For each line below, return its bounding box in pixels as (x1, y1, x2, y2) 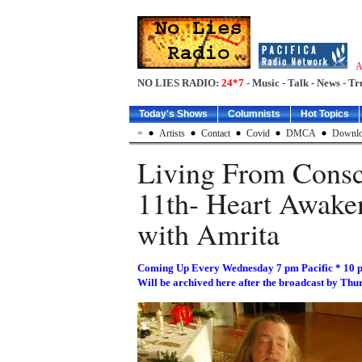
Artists (159, 128, 185, 139)
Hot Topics (301, 108, 349, 120)
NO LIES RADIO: (137, 77, 221, 89)
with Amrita (137, 214, 280, 253)
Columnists (228, 108, 280, 120)
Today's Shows (139, 108, 208, 120)
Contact (201, 128, 230, 139)
